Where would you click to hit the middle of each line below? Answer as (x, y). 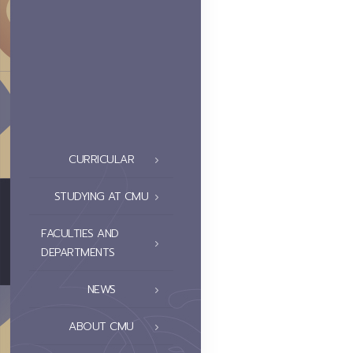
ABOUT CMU (101, 327)
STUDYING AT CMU (101, 197)
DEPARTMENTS (78, 253)
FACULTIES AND (80, 234)
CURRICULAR (101, 160)
